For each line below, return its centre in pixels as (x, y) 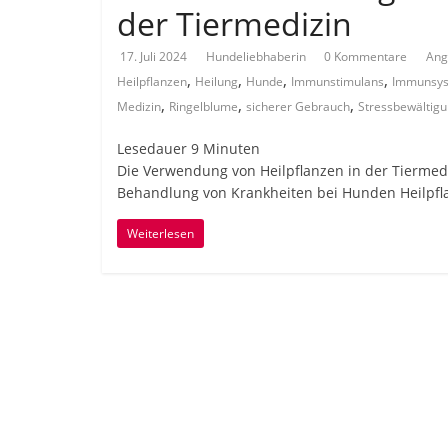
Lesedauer (152, 148)
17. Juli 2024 (153, 56)
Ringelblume (203, 106)
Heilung (216, 81)
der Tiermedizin (234, 23)
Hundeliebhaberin (257, 56)
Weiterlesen (160, 233)
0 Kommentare (365, 56)
